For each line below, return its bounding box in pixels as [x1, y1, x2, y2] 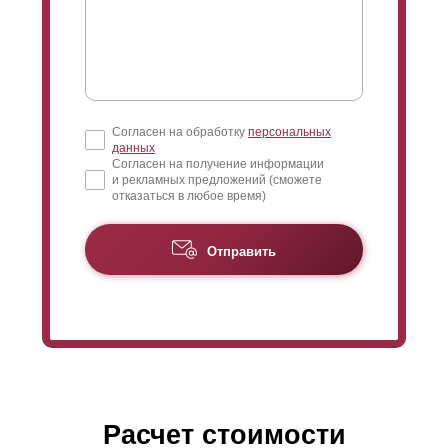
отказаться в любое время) [112, 189, 266, 204]
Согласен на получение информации [112, 157, 324, 172]
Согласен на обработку [112, 125, 248, 140]
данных [112, 141, 155, 156]
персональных [248, 125, 331, 140]
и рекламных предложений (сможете [112, 173, 322, 188]
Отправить [207, 243, 276, 259]
